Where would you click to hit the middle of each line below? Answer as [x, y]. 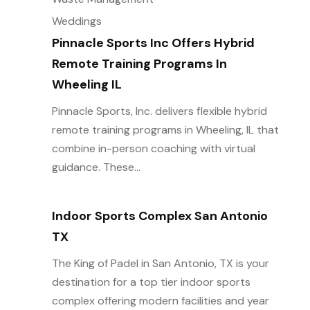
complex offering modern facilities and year [160, 301]
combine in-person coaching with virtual [153, 148]
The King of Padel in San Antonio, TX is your [160, 263]
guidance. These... [96, 167]
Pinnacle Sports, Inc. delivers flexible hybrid [159, 111]
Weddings [76, 21]
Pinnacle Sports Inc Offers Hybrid [153, 43]
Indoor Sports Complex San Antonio [159, 216]
